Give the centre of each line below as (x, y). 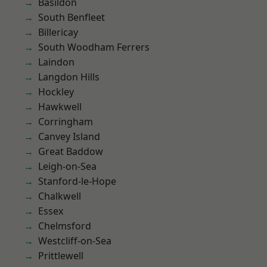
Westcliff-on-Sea (75, 241)
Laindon (56, 62)
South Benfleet (72, 17)
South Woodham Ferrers (94, 47)
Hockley (56, 92)
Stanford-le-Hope (77, 181)
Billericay (58, 32)
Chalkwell (60, 196)
